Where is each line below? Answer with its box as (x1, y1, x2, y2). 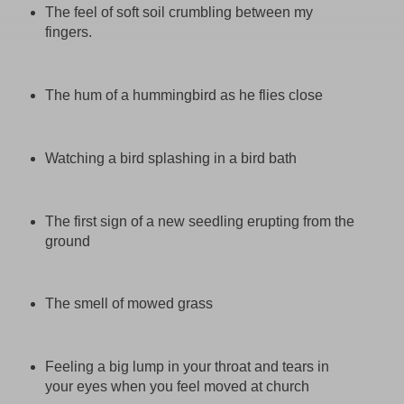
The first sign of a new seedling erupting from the (44, 213, 354, 229)
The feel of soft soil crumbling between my (44, 4, 313, 20)
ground (44, 233, 90, 249)
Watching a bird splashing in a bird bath (44, 150, 297, 166)
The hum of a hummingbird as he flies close (44, 87, 323, 103)
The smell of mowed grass (44, 296, 213, 312)
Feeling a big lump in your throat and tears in (44, 359, 329, 375)
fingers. (44, 23, 92, 40)
